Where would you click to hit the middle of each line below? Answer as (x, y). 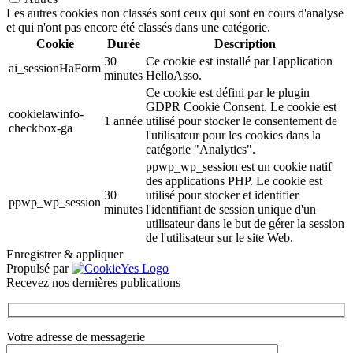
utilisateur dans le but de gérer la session (245, 223)
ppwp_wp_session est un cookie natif (239, 166)
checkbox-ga (41, 128)
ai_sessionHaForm (55, 68)
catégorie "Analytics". (201, 149)
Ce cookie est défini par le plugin (228, 92)
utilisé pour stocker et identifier (222, 195)
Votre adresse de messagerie (76, 337)
